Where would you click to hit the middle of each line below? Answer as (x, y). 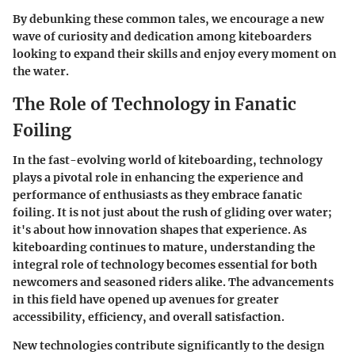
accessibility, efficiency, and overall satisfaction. (149, 317)
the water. (41, 71)
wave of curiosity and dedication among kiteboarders (162, 36)
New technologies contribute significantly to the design (169, 345)
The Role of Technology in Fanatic (155, 104)
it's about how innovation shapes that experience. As (160, 230)
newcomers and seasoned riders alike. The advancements (173, 282)
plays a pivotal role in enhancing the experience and (158, 177)
